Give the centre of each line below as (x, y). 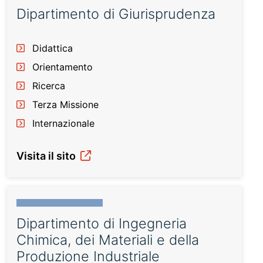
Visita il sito (47, 156)
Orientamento (63, 67)
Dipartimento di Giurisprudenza (116, 14)
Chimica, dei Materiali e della (108, 240)
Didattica (53, 48)
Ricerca (49, 86)
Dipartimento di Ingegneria (102, 223)
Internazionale (63, 123)
